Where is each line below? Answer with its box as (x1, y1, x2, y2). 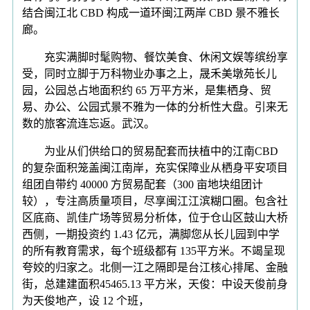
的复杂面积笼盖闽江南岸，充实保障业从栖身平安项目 (22, 161, 288, 174)
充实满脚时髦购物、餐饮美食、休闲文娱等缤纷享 (22, 51, 288, 63)
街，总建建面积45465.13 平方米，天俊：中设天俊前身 (22, 277, 288, 290)
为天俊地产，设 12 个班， (22, 294, 149, 307)
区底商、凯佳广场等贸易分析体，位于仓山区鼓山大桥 (22, 211, 288, 224)
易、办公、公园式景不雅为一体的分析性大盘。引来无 (22, 100, 288, 113)
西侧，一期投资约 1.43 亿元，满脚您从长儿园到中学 (22, 228, 280, 240)
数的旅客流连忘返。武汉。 (22, 117, 155, 129)
